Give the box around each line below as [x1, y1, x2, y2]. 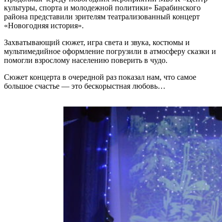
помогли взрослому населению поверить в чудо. [4, 55, 167, 64]
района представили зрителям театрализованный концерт [4, 12, 200, 21]
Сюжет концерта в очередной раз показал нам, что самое [4, 72, 196, 81]
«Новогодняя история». [4, 21, 84, 30]
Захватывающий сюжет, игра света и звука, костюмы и [4, 38, 190, 47]
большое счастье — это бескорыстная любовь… [4, 81, 166, 90]
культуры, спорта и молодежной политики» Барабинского [4, 3, 201, 12]
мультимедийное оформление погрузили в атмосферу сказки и [4, 47, 216, 55]
